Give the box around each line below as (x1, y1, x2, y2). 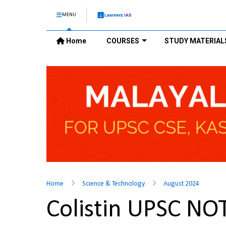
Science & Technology (82, 180, 145, 188)
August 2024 (163, 180, 199, 188)
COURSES (106, 37, 139, 45)
